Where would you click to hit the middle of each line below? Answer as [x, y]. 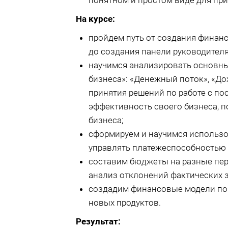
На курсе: [95, 19]
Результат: [99, 221]
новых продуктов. [124, 203]
